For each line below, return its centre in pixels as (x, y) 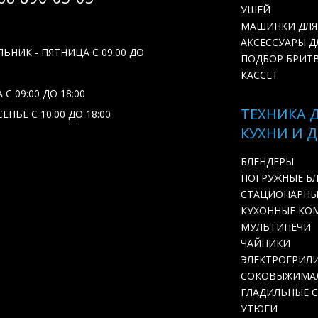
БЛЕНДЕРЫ (267, 161)
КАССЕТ (259, 75)
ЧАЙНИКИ (265, 243)
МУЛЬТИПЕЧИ (276, 227)
